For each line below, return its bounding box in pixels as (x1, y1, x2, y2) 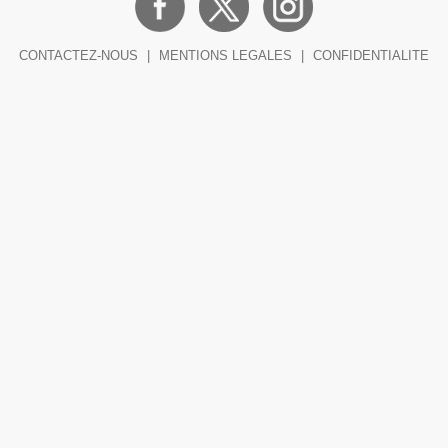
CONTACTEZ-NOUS (19, 48, 138, 63)
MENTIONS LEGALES (159, 48, 292, 63)
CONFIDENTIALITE (313, 48, 429, 63)
